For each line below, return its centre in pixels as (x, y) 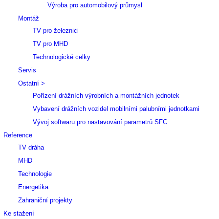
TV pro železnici (56, 31)
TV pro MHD (50, 44)
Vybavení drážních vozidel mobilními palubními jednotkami (116, 109)
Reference (18, 135)
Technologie (35, 174)
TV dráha (31, 147)
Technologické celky (62, 57)
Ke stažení (19, 213)
